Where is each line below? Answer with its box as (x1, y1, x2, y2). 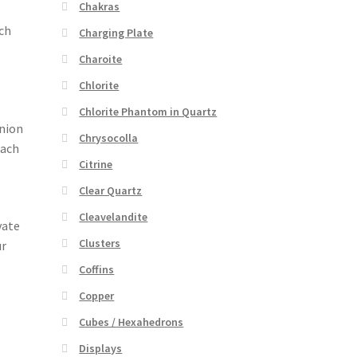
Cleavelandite (79, 209, 148, 224)
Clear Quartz (79, 182, 143, 198)
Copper (79, 288, 115, 303)
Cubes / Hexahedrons (79, 314, 184, 329)
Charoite (79, 51, 123, 66)
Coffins (79, 261, 115, 277)
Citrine (79, 156, 113, 171)
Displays (79, 340, 123, 355)
